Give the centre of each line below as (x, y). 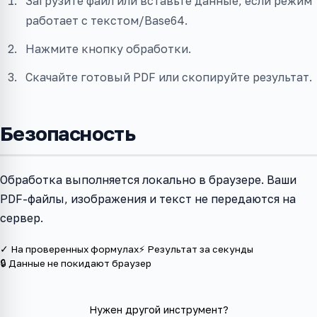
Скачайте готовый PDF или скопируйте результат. (169, 77)
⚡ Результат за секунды (196, 249)
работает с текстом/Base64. (106, 21)
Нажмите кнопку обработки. (108, 49)
